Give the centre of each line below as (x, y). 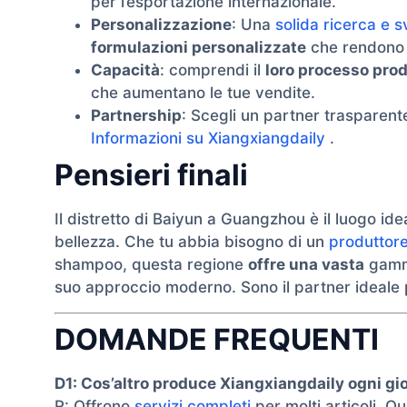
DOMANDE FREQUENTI (217, 339)
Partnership (136, 116)
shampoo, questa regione (151, 265)
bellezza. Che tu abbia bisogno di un (192, 242)
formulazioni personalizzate (199, 48)
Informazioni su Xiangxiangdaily (208, 139)
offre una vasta (306, 265)
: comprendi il (213, 70)
